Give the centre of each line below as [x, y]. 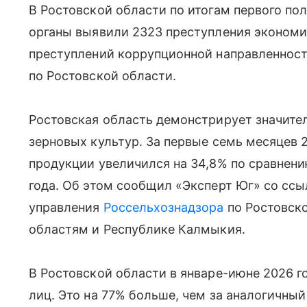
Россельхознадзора [163, 207]
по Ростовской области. [103, 75]
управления [66, 207]
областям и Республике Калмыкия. [137, 229]
